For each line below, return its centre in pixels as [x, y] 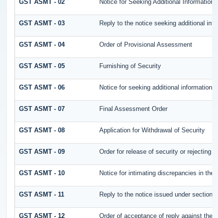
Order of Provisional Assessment [146, 44]
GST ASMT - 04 [42, 44]
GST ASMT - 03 [42, 23]
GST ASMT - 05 [42, 66]
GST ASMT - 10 [42, 173]
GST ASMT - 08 [42, 130]
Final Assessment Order [134, 109]
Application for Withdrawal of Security [152, 130]
